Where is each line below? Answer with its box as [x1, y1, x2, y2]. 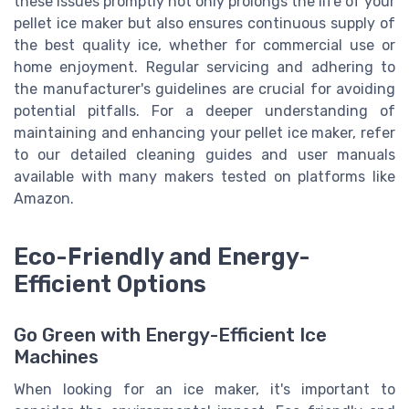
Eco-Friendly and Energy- [14, 242, 310, 270]
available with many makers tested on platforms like [14, 168, 395, 186]
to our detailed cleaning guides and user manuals [14, 146, 395, 164]
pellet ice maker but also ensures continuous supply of [14, 15, 395, 33]
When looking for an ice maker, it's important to [14, 380, 395, 398]
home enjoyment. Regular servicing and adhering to [14, 58, 395, 77]
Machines [14, 345, 99, 368]
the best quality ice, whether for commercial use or [14, 37, 395, 55]
